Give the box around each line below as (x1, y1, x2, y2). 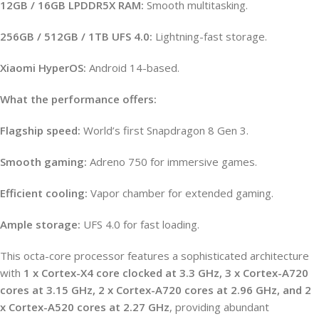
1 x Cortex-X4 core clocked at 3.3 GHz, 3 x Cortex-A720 (23, 265, 308, 280)
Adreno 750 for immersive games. (87, 154, 257, 169)
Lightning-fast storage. (152, 28, 267, 43)
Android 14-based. (86, 60, 179, 75)
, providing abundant (169, 299, 269, 314)
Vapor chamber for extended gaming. (88, 185, 273, 200)
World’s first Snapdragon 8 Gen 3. (80, 122, 249, 137)
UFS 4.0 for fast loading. (80, 216, 199, 231)
